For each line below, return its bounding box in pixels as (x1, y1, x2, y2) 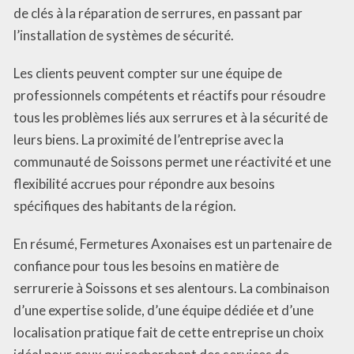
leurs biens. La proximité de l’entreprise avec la (13, 131, 284, 149)
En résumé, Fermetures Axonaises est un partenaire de (13, 235, 332, 253)
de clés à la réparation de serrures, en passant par (13, 5, 303, 22)
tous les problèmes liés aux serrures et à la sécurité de (13, 109, 328, 126)
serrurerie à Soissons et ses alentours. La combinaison (13, 280, 330, 297)
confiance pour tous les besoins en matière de (13, 258, 279, 275)
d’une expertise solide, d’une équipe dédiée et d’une (13, 302, 314, 319)
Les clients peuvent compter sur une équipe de (13, 65, 282, 82)
